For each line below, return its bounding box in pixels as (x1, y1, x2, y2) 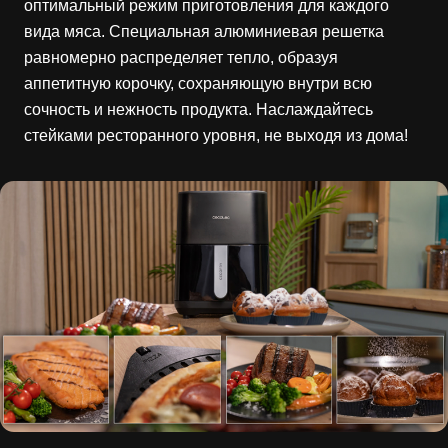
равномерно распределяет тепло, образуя (24, 48, 338, 66)
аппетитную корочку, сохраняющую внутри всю (24, 74, 372, 92)
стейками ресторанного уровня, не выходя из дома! (24, 126, 408, 144)
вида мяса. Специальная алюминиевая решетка (24, 22, 384, 40)
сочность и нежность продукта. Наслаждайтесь (24, 100, 373, 118)
